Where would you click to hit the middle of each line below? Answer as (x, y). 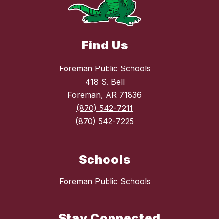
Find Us (105, 45)
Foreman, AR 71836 (105, 95)
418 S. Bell (105, 82)
